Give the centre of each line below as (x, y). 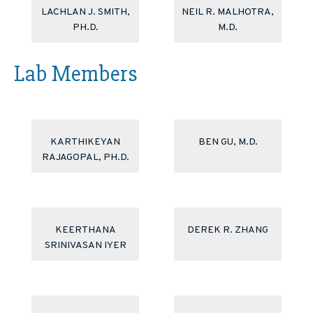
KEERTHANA (85, 231)
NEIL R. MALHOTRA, (228, 13)
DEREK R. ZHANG (228, 231)
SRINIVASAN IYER (85, 246)
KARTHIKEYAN (85, 143)
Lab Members (76, 74)
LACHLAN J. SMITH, (85, 13)
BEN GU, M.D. (228, 143)
